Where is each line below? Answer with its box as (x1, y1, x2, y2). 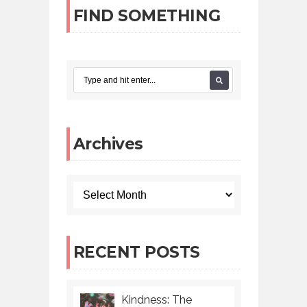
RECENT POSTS (73, 243, 200, 262)
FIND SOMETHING (73, 6, 221, 26)
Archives (73, 134, 143, 154)
